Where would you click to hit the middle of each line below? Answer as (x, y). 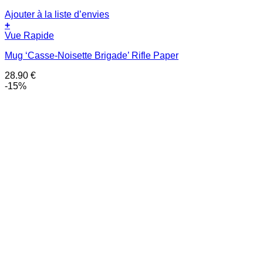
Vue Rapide (29, 36)
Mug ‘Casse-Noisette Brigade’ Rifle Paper (92, 56)
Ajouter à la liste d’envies (57, 15)
